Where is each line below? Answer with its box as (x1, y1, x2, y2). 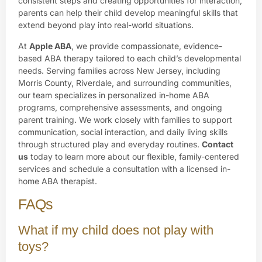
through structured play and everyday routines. (18, 139, 199, 149)
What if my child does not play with (18, 223, 213, 238)
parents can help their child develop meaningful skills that (18, 8, 238, 18)
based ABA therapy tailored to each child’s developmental (18, 53, 241, 63)
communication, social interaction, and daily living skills (18, 126, 227, 137)
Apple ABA (29, 40, 71, 51)
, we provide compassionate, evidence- (71, 40, 222, 51)
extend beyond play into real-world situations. (18, 20, 194, 30)
